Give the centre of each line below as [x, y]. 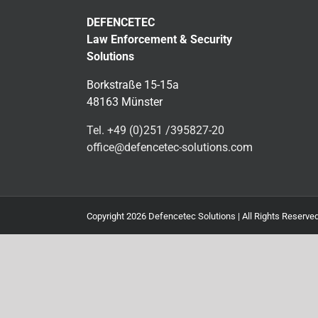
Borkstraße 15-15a [133, 85]
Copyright [106, 216]
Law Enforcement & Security [159, 40]
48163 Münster [125, 102]
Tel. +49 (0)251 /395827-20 [155, 131]
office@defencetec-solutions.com [170, 148]
